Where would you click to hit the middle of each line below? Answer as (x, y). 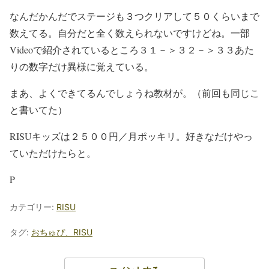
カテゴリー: (33, 207)
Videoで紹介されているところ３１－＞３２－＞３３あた (132, 50)
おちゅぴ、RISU (62, 232)
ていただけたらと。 (53, 153)
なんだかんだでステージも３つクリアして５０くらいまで (134, 16)
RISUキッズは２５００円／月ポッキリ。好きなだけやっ (131, 136)
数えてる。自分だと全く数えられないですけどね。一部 (130, 33)
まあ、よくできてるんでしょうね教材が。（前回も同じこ (134, 93)
